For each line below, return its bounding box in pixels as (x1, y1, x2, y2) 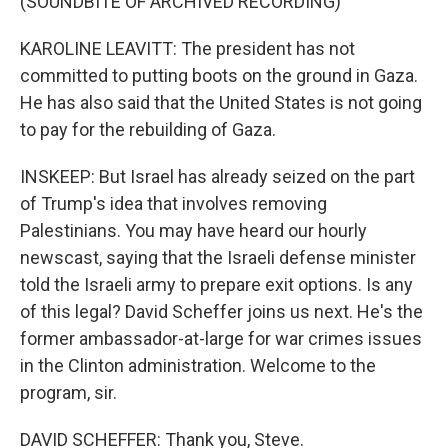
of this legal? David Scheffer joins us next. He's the (20, 301, 423, 322)
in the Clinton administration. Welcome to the (20, 355, 376, 376)
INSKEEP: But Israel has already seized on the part (20, 166, 415, 187)
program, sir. (20, 382, 117, 403)
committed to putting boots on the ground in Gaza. (20, 65, 418, 86)
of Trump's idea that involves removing (20, 193, 327, 214)
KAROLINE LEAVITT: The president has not (20, 38, 355, 59)
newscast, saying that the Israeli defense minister (20, 247, 416, 268)
